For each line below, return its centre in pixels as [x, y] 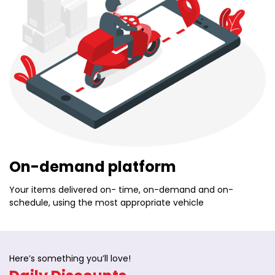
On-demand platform [93, 166]
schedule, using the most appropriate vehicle [107, 202]
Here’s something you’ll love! [70, 258]
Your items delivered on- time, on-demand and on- [121, 189]
